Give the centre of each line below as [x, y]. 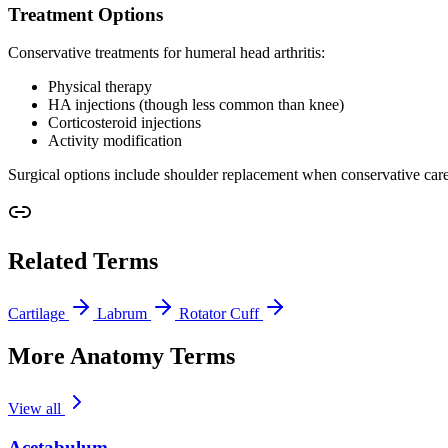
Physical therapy [100, 87]
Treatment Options [85, 14]
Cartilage [38, 314]
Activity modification [115, 141]
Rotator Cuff [221, 314]
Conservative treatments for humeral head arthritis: [166, 53]
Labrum [124, 314]
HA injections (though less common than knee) [196, 105]
